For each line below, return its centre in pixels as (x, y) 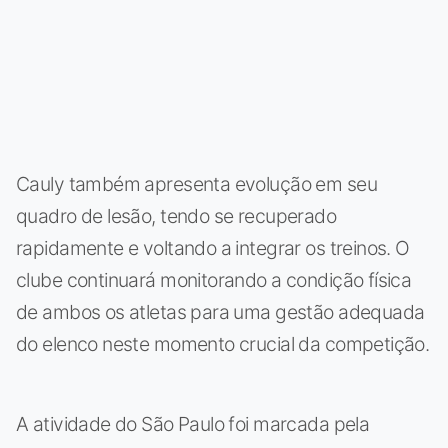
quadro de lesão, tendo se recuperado (176, 215)
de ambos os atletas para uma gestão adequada (220, 311)
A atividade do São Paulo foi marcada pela (193, 423)
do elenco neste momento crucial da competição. (223, 343)
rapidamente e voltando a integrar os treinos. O (213, 247)
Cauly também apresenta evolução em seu (196, 183)
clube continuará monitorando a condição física (214, 279)
